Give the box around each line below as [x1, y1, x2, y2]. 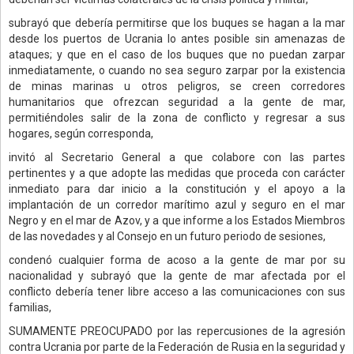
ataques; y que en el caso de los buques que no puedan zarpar [9, 47, 345, 61]
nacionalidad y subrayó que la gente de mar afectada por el [9, 269, 345, 282]
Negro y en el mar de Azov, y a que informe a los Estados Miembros [9, 213, 345, 227]
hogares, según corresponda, [9, 126, 153, 140]
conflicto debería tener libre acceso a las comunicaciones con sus [9, 284, 345, 298]
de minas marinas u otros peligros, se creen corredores [9, 79, 345, 92]
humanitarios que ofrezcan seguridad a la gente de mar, [9, 95, 345, 108]
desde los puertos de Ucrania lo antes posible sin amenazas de [9, 32, 345, 45]
